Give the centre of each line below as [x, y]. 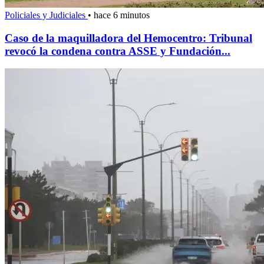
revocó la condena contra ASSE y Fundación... [118, 51]
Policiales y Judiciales [46, 15]
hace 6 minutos [122, 15]
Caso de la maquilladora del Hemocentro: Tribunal [128, 38]
